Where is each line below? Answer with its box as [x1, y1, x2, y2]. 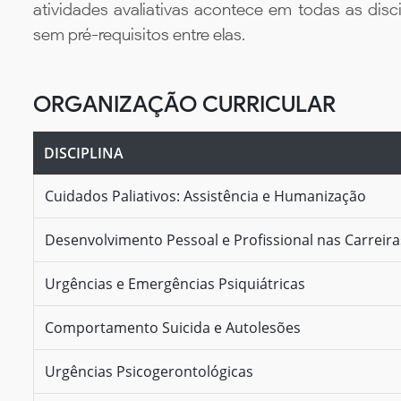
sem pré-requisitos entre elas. [33, 23, 245, 45]
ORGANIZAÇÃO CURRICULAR [33, 90, 336, 117]
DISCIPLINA [44, 142, 124, 163]
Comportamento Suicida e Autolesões [45, 317, 301, 337]
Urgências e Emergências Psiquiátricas [45, 273, 305, 294]
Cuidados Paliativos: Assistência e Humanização [45, 185, 366, 206]
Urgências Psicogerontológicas [45, 361, 253, 381]
